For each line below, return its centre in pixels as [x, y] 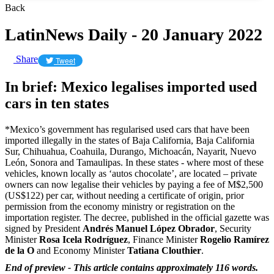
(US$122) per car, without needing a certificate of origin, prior [124, 195]
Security [235, 228]
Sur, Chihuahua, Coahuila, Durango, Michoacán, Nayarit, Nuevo [131, 151]
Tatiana [144, 250]
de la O [21, 250]
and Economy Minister [82, 250]
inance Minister [169, 239]
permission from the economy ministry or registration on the [120, 206]
